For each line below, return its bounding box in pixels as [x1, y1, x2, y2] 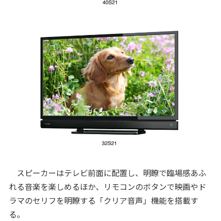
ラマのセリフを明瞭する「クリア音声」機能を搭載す [8, 194, 198, 207]
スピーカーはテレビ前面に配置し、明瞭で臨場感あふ [8, 167, 206, 179]
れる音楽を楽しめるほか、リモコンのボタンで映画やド [8, 181, 206, 193]
